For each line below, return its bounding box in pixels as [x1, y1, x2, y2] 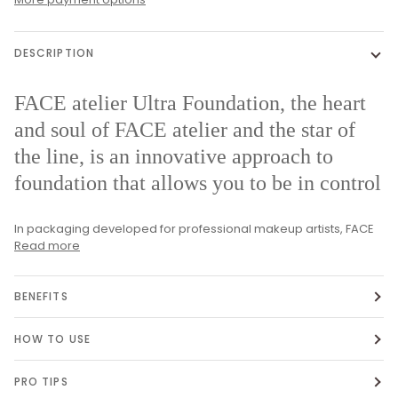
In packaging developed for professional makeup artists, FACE [14, 220, 374, 238]
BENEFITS [14, 289, 68, 305]
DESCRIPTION [14, 44, 94, 60]
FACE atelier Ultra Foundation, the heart [14, 92, 366, 115]
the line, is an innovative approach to [14, 145, 333, 169]
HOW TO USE [14, 330, 91, 346]
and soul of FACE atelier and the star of [14, 118, 355, 142]
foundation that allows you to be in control [14, 171, 381, 195]
